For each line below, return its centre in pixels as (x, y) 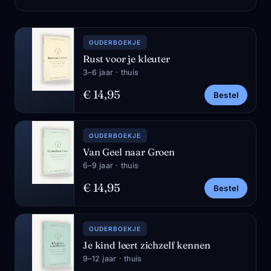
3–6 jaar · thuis (111, 72)
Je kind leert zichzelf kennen (147, 245)
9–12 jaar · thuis (113, 259)
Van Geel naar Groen (129, 152)
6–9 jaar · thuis (111, 165)
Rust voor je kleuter (126, 59)
